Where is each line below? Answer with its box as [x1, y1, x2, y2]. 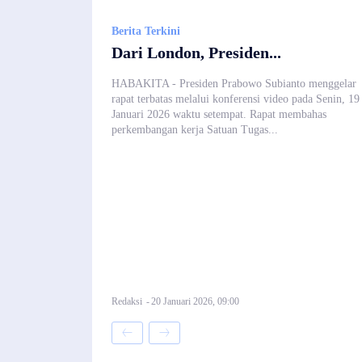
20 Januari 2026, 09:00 [151, 295, 239, 307]
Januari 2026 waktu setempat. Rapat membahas [112, 107, 326, 120]
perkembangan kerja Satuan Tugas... [112, 123, 278, 136]
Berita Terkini [112, 24, 180, 37]
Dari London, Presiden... [112, 43, 281, 61]
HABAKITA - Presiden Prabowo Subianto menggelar [112, 77, 356, 90]
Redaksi [112, 295, 142, 307]
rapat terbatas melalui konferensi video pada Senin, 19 [112, 92, 360, 105]
